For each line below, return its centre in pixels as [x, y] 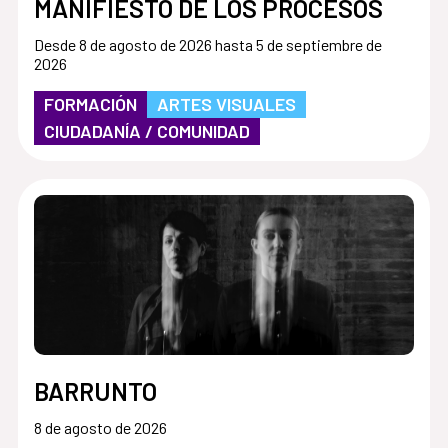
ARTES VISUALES [226, 103]
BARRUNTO [95, 390]
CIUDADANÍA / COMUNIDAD [146, 130]
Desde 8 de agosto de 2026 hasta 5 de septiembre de [207, 44]
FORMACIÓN [90, 103]
